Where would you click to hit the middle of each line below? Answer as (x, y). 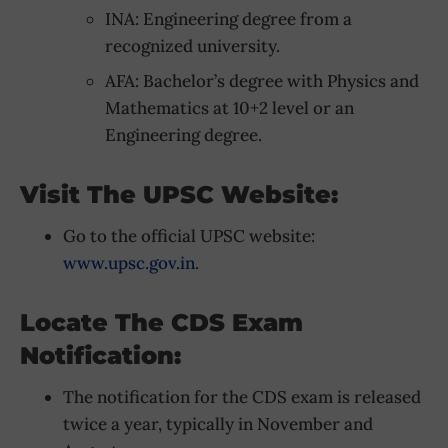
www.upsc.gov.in (128, 263)
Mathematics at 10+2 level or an (229, 108)
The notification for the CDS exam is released (241, 396)
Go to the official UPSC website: (188, 236)
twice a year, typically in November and (217, 423)
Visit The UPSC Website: (179, 195)
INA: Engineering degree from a (228, 18)
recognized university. (192, 45)
